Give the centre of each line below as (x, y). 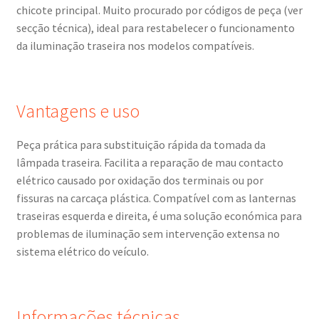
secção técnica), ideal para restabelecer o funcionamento (155, 27)
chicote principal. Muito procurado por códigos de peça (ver (159, 10)
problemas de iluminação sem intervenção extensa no (148, 234)
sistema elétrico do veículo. (82, 252)
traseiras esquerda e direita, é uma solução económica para (159, 216)
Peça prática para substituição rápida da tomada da (141, 145)
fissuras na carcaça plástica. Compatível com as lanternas (156, 198)
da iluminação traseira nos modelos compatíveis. (135, 45)
